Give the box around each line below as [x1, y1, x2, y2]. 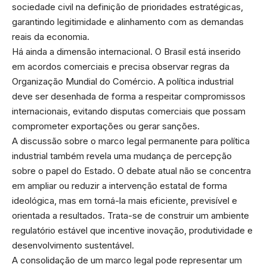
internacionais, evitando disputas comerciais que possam [12, 105, 246, 117]
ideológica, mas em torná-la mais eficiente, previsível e [12, 195, 237, 207]
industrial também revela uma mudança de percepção [12, 150, 232, 162]
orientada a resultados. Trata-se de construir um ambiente [12, 210, 249, 222]
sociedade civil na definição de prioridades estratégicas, [12, 1, 243, 13]
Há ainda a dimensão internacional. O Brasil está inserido [12, 46, 241, 58]
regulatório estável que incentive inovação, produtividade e [12, 225, 253, 237]
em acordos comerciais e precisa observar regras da [12, 61, 229, 73]
